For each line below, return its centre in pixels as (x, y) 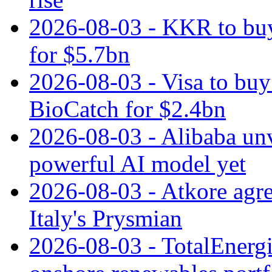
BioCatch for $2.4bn (127, 109)
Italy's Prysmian (106, 218)
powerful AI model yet (138, 163)
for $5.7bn (80, 54)
